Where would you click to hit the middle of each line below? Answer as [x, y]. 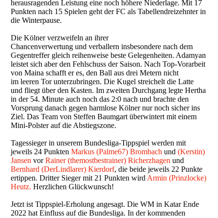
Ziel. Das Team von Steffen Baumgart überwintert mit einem [104, 117]
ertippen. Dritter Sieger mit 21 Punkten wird [78, 178]
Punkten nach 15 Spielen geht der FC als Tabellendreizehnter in [109, 12]
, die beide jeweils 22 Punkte [159, 169]
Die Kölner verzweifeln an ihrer [60, 38]
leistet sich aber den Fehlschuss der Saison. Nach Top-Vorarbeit [108, 64]
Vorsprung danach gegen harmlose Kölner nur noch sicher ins [106, 108]
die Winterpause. [37, 20]
